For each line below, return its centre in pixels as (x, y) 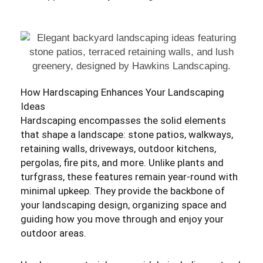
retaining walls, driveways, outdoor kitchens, (118, 149)
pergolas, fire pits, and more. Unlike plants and (122, 163)
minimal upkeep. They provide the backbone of (123, 191)
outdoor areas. (53, 233)
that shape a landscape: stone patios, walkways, (127, 135)
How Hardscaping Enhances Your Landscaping (122, 92)
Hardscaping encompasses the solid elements (123, 121)
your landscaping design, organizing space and (124, 205)
